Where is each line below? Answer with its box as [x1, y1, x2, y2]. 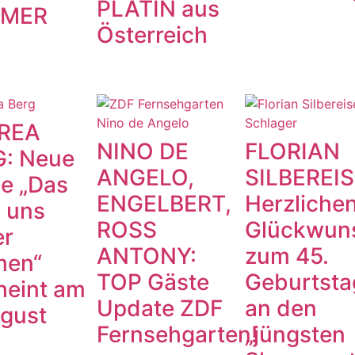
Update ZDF [96, 295, 223, 323]
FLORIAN [244, 138, 340, 166]
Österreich [96, 21, 208, 49]
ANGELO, [96, 164, 194, 192]
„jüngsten [244, 321, 345, 349]
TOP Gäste [96, 269, 209, 296]
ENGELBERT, [96, 190, 231, 218]
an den [244, 295, 317, 323]
